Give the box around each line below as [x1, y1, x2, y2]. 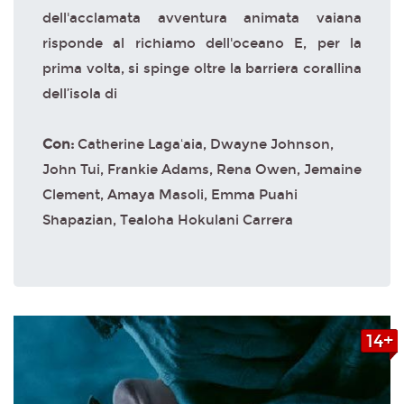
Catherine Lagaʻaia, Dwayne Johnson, [78, 135, 334, 152]
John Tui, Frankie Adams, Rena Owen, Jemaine [42, 161, 362, 178]
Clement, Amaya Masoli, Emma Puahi [42, 186, 298, 203]
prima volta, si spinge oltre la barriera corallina [42, 60, 362, 77]
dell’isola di [42, 85, 117, 102]
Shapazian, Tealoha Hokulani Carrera [42, 211, 293, 228]
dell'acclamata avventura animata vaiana [42, 9, 362, 26]
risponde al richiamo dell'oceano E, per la [42, 34, 362, 51]
